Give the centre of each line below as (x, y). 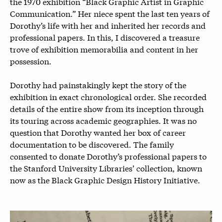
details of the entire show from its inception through (107, 108)
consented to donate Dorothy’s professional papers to (108, 156)
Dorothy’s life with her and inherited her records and (108, 25)
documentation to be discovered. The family (92, 144)
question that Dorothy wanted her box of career (98, 132)
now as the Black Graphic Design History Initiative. (105, 179)
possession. (31, 60)
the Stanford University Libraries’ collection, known (106, 167)
